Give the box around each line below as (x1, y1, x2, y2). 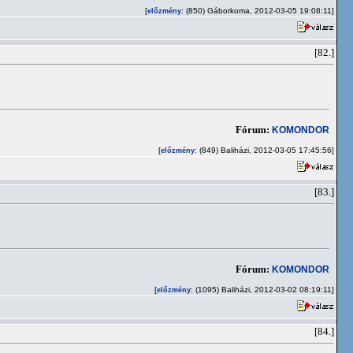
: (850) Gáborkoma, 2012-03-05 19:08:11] (181, 6, 334, 15)
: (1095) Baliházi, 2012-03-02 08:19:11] (191, 285, 334, 294)
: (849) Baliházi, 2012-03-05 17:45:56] (195, 146, 334, 154)
